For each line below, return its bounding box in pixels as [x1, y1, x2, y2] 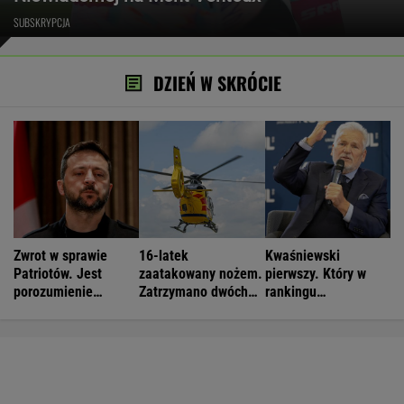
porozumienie [14, 282, 93, 300]
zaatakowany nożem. [139, 264, 263, 282]
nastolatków [139, 300, 211, 318]
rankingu [264, 282, 317, 300]
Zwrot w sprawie [14, 246, 107, 264]
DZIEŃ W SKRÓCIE [153, 69, 281, 96]
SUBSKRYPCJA [14, 14, 70, 30]
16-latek [139, 246, 189, 264]
